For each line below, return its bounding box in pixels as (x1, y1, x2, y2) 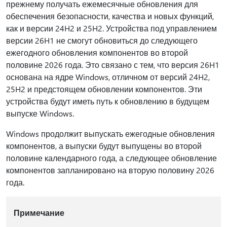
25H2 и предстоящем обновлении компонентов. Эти (6, 84, 202, 94)
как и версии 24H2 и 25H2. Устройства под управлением (6, 23, 217, 33)
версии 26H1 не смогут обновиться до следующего (6, 35, 198, 46)
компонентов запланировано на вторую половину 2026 (6, 165, 214, 175)
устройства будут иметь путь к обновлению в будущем (6, 96, 209, 106)
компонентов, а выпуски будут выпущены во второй (6, 140, 202, 151)
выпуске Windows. (6, 108, 74, 119)
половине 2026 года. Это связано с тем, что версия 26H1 (6, 59, 219, 70)
